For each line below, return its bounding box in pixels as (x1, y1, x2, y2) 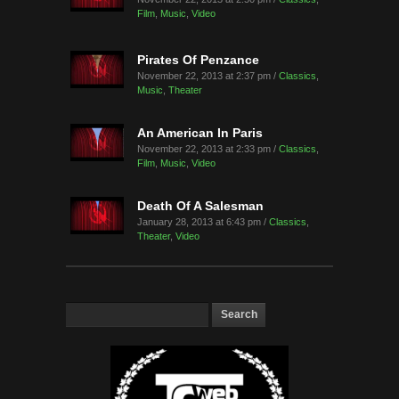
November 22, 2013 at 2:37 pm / (137, 70, 279, 81)
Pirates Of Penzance (137, 53, 259, 67)
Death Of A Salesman (137, 199, 264, 213)
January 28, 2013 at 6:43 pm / (137, 216, 269, 227)
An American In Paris (137, 126, 263, 140)
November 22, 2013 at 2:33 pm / (137, 143, 279, 154)
